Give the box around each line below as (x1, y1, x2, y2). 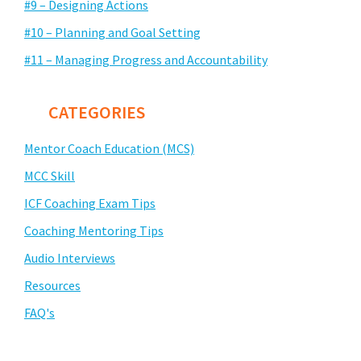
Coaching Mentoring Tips (24, 222, 164, 239)
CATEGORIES (48, 101, 145, 123)
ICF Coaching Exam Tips (24, 195, 156, 211)
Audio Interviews (24, 250, 115, 266)
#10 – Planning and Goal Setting (24, 24, 201, 40)
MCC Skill (24, 168, 75, 184)
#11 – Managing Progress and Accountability (24, 52, 268, 68)
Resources (24, 277, 81, 293)
